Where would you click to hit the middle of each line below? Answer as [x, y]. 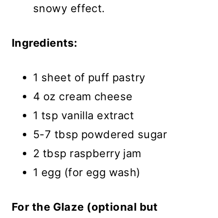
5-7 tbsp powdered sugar [100, 135]
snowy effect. [69, 9]
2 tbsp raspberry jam [87, 154]
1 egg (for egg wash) [87, 173]
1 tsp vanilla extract [84, 116]
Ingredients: [45, 43]
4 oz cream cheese [83, 97]
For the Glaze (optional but [85, 207]
